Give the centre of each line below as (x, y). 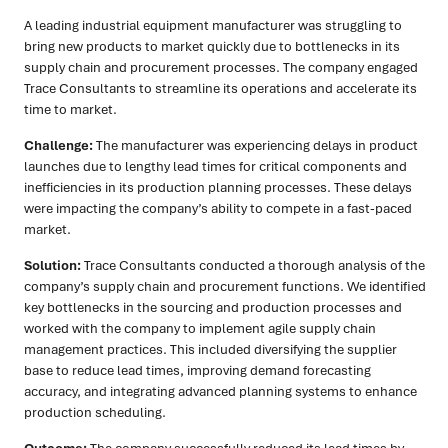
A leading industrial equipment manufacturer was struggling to (213, 25)
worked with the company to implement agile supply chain (200, 328)
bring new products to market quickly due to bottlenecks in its (212, 46)
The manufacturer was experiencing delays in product (255, 145)
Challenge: (58, 145)
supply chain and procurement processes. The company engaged (221, 67)
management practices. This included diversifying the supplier (210, 349)
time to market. (70, 109)
